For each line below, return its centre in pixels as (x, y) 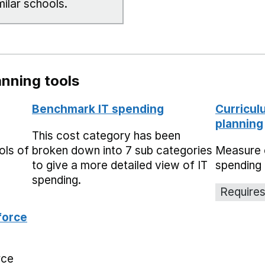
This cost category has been (106, 136)
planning (239, 124)
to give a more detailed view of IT (120, 165)
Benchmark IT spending (98, 109)
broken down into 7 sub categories (122, 151)
